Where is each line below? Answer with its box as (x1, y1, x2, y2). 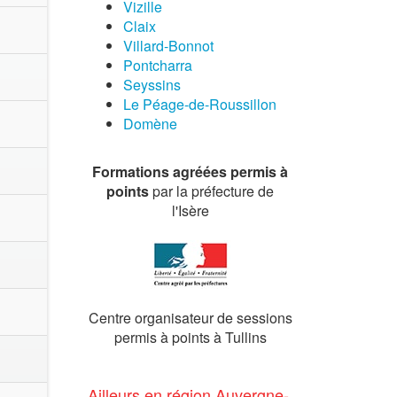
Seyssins (122, 74, 181, 95)
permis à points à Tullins (113, 327, 267, 347)
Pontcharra (122, 55, 192, 75)
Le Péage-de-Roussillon (122, 94, 276, 114)
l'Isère (171, 200, 209, 221)
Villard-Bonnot (122, 35, 214, 56)
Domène (122, 113, 177, 134)
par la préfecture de (149, 181, 275, 201)
